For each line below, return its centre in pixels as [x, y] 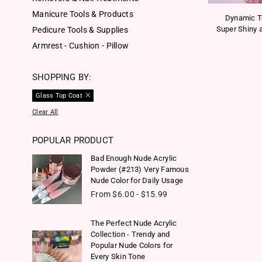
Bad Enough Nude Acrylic [134, 158]
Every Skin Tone [118, 256]
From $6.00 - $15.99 [129, 194]
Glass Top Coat [59, 96]
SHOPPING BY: [62, 77]
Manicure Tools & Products [83, 14]
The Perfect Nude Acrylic [134, 223]
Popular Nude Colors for [132, 245]
